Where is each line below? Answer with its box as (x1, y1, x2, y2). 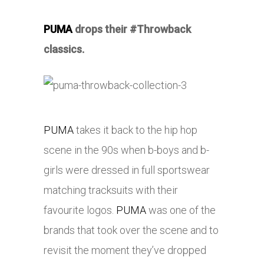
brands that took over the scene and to (44, 224, 219, 237)
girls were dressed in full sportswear (44, 164, 210, 177)
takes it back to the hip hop (74, 124, 197, 137)
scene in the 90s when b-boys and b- (44, 144, 209, 157)
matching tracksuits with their (44, 184, 178, 197)
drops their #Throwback (72, 23, 191, 36)
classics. (44, 43, 84, 56)
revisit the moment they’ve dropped (44, 244, 206, 257)
